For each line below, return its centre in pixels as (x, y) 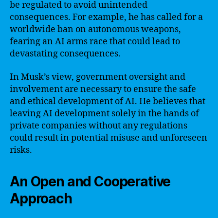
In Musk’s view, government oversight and (98, 77)
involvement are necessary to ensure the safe (103, 89)
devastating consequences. (65, 54)
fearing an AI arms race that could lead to (95, 42)
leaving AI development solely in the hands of (104, 113)
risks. (21, 150)
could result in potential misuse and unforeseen (109, 138)
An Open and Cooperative (90, 181)
